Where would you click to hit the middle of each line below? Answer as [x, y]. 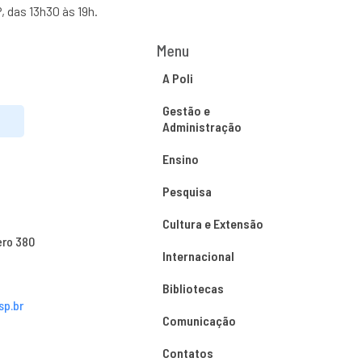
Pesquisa [187, 191]
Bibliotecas [193, 288]
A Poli [177, 78]
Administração [202, 126]
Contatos [187, 353]
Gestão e [186, 110]
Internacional [198, 256]
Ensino [180, 159]
